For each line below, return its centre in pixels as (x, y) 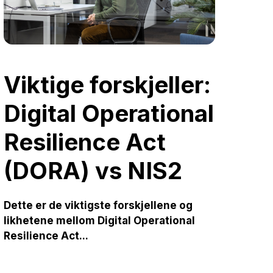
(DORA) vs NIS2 (93, 170)
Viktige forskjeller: (108, 84)
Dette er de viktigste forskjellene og (98, 206)
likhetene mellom (51, 221)
